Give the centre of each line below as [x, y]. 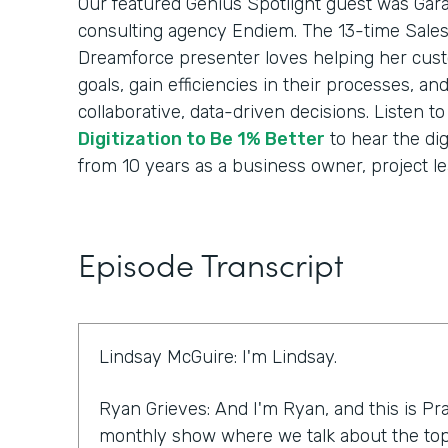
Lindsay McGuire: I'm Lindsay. [218, 357]
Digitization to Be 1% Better [201, 139]
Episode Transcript [211, 264]
